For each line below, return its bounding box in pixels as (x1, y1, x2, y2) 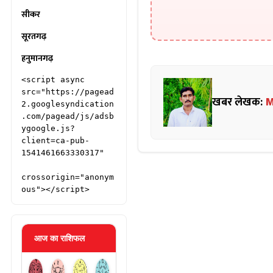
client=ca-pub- (21, 136, 90, 145)
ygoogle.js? (21, 124, 75, 133)
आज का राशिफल (34, 233, 85, 243)
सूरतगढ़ (21, 29, 46, 43)
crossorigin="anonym (21, 172, 114, 182)
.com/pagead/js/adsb (21, 112, 114, 121)
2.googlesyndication (21, 99, 114, 108)
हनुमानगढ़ (21, 51, 53, 65)
